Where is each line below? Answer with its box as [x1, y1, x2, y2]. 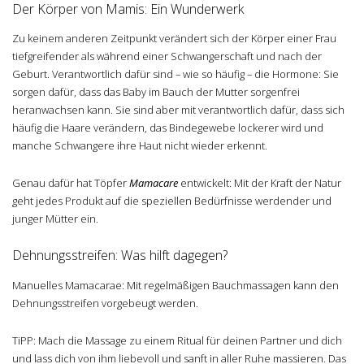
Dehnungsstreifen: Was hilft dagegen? [12, 246, 227, 265]
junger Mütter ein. [12, 211, 98, 227]
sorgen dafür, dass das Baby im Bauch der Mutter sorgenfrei [12, 84, 300, 100]
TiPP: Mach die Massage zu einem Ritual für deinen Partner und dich [12, 332, 342, 348]
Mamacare [129, 175, 178, 191]
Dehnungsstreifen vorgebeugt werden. [12, 295, 198, 310]
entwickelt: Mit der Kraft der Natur [178, 175, 341, 191]
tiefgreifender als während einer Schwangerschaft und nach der [12, 49, 322, 64]
